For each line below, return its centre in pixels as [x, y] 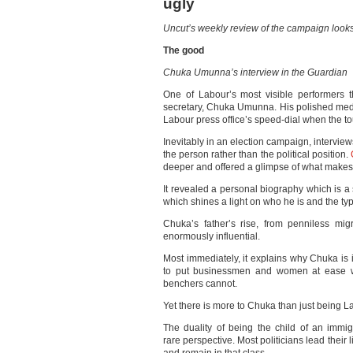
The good [184, 50]
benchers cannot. [200, 284]
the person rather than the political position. [257, 154]
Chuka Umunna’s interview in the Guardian [255, 72]
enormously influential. [212, 236]
